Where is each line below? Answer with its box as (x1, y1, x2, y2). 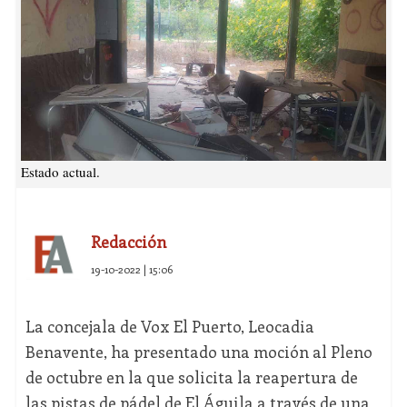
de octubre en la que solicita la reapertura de (25, 366, 358, 389)
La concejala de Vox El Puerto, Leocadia (25, 315, 314, 338)
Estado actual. (20, 163, 100, 182)
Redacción (90, 231, 166, 253)
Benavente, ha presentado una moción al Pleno (25, 341, 372, 363)
